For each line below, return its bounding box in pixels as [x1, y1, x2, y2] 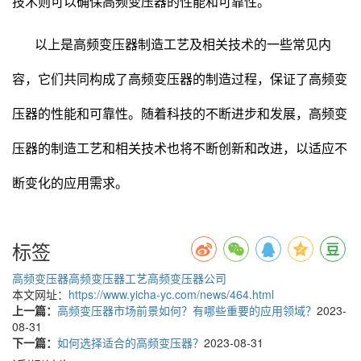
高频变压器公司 [147, 269, 226, 286]
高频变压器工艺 [68, 269, 147, 286]
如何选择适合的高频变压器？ [57, 334, 204, 351]
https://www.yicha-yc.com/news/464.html [68, 285, 274, 302]
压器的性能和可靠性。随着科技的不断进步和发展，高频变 [12, 106, 347, 121]
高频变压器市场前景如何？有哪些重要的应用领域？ [57, 301, 317, 318]
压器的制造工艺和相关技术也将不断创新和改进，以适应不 [12, 141, 347, 156]
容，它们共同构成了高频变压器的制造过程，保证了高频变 [12, 72, 347, 86]
